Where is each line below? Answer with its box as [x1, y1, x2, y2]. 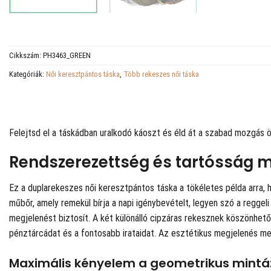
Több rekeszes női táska [123, 69, 199, 79]
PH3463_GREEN [43, 50, 91, 60]
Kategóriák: [9, 69, 46, 79]
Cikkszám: [9, 50, 43, 60]
